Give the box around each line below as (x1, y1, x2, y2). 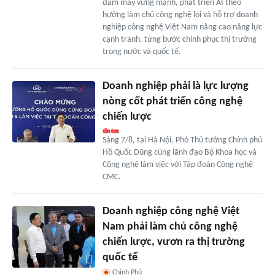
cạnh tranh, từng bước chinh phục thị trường (102, 34, 257, 44)
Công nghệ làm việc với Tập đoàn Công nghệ (102, 160, 253, 169)
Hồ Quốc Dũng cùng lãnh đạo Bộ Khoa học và (102, 147, 257, 157)
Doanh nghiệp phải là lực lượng (102, 80, 249, 92)
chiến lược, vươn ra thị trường (102, 236, 245, 248)
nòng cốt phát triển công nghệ (102, 95, 242, 107)
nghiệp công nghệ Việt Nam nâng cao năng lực (102, 22, 262, 32)
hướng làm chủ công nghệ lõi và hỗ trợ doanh (102, 10, 258, 20)
